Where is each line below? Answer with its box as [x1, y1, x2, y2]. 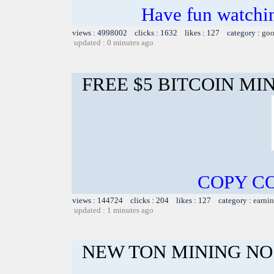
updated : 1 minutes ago [74, 205, 154, 215]
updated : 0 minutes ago [74, 37, 154, 47]
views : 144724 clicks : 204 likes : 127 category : [72, 195, 253, 205]
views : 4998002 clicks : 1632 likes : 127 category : [72, 28, 262, 37]
